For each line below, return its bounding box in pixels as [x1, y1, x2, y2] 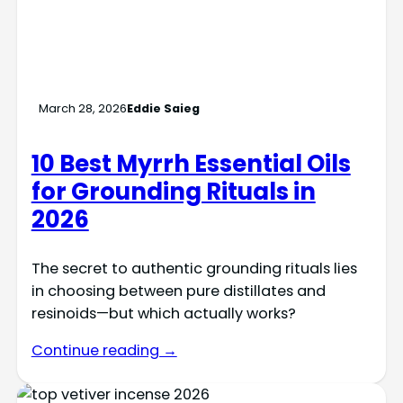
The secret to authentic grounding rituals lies [31, 258, 357, 280]
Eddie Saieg [126, 99, 200, 117]
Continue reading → [31, 340, 177, 362]
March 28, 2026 [38, 99, 127, 117]
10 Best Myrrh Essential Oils [31, 148, 351, 181]
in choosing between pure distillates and [31, 281, 326, 302]
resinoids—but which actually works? [31, 303, 296, 325]
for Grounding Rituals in [31, 175, 316, 209]
